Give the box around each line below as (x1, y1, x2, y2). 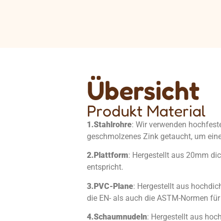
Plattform (93, 150, 128, 160)
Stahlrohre (93, 120, 132, 129)
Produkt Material (86, 101, 206, 120)
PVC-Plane (93, 181, 133, 191)
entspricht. (86, 162, 123, 172)
